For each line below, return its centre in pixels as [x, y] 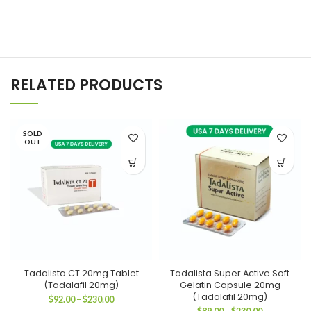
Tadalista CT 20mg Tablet [81, 273]
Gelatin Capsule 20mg [230, 285]
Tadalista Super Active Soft [230, 273]
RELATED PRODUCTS [86, 85]
